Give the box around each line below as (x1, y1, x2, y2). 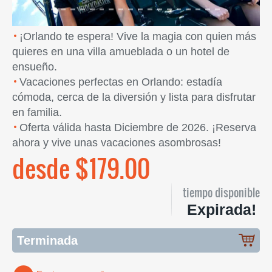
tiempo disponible (183, 184, 260, 201)
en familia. (12, 106, 62, 118)
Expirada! (186, 200, 256, 218)
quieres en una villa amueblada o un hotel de (12, 45, 229, 58)
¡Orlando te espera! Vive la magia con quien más (19, 30, 256, 42)
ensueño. (12, 60, 57, 73)
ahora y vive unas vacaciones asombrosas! (12, 136, 221, 149)
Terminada (17, 233, 78, 247)
